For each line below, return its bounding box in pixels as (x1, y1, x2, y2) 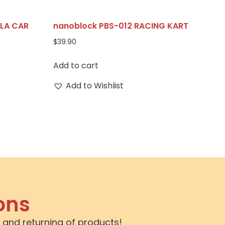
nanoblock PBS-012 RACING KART (53, 20, 188, 32)
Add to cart (53, 59, 98, 71)
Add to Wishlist (66, 79, 124, 91)
